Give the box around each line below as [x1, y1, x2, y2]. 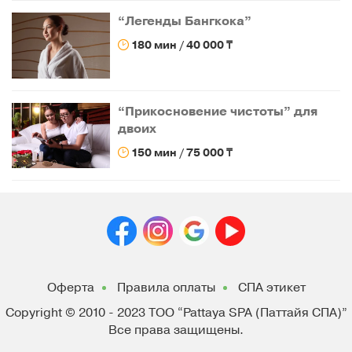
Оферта [46, 279, 94, 297]
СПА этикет [237, 279, 306, 297]
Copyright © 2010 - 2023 [5, 304, 148, 322]
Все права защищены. [108, 321, 244, 339]
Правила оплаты [116, 279, 215, 297]
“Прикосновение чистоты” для [118, 102, 318, 120]
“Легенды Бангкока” [118, 13, 252, 31]
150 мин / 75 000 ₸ [129, 145, 233, 160]
